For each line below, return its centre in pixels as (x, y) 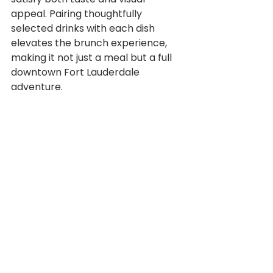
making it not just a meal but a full (93, 58)
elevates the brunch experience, (90, 43)
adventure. (37, 87)
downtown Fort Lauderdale (76, 72)
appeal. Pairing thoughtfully (78, 14)
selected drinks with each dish (84, 28)
